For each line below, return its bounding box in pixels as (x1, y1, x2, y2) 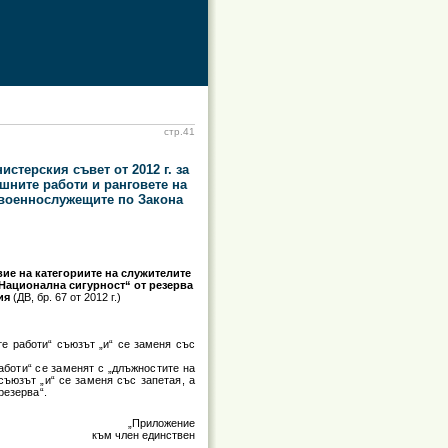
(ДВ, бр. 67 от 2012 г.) (12, 290, 121, 303)
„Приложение (128, 417, 195, 430)
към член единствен (92, 429, 195, 442)
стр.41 (164, 126, 195, 137)
